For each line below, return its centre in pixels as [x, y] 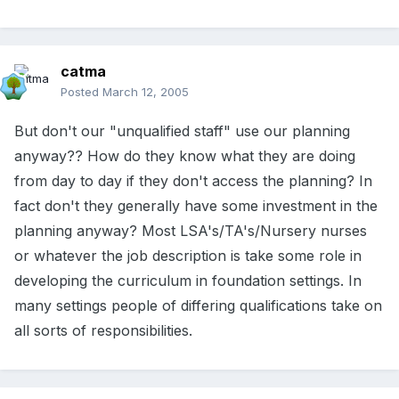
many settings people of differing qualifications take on [198, 306]
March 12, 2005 [146, 92]
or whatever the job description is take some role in [188, 256]
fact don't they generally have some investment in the [196, 206]
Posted [81, 92]
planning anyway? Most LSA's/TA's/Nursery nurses [191, 231]
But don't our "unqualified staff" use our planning [182, 131]
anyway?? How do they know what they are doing [185, 156]
